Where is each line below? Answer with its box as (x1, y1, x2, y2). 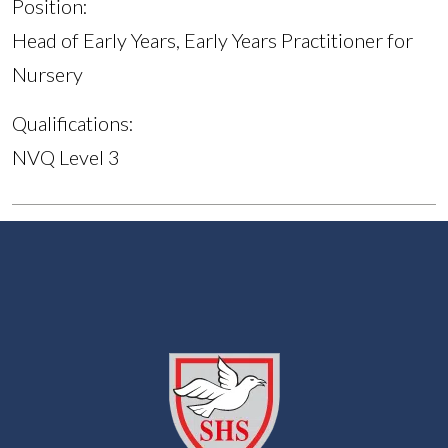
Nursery (12, 62, 83, 87)
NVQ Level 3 (12, 145, 120, 170)
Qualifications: (12, 111, 134, 136)
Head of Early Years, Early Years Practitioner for (12, 28, 413, 53)
